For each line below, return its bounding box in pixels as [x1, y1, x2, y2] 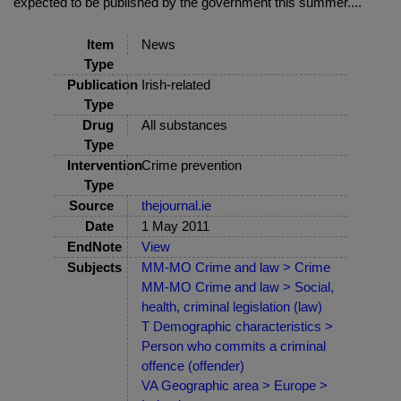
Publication [67, 77, 138, 93]
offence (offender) [141, 358, 244, 374]
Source [69, 198, 114, 214]
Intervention [67, 158, 142, 174]
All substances [141, 117, 227, 133]
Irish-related [141, 77, 210, 93]
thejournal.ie [141, 198, 211, 214]
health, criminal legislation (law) [141, 299, 322, 315]
